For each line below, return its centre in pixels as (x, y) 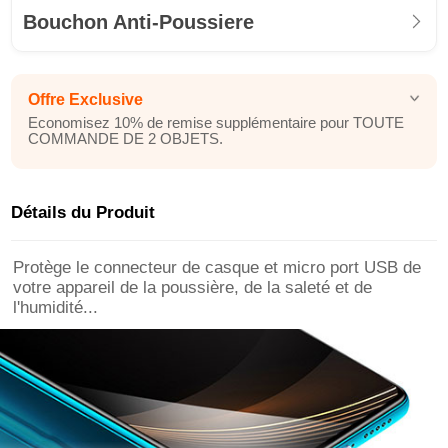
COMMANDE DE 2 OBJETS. (125, 138)
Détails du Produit (83, 213)
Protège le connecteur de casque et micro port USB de (217, 267)
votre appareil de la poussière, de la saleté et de (193, 287)
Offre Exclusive (85, 100)
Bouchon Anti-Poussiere (139, 22)
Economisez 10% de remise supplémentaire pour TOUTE (216, 122)
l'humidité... (56, 307)
